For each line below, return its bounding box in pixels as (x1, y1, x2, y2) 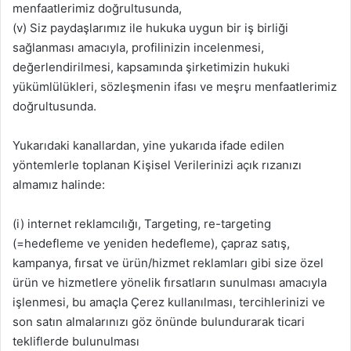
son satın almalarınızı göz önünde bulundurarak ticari (13, 314, 305, 330)
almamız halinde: (13, 177, 105, 193)
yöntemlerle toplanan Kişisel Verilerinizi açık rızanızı (13, 157, 302, 173)
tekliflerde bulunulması (13, 334, 139, 349)
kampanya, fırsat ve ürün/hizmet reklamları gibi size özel (13, 255, 324, 271)
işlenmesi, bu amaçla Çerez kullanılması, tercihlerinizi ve (13, 295, 325, 310)
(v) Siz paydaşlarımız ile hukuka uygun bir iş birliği (13, 20, 288, 36)
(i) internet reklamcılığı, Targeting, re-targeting (13, 216, 271, 232)
